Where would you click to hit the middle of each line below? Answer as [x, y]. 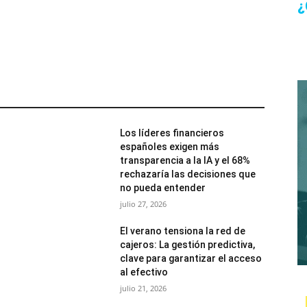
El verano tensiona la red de [183, 231]
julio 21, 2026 [144, 288]
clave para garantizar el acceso [191, 258]
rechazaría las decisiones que [188, 174]
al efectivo [144, 272]
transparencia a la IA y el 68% [185, 160]
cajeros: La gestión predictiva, [188, 245]
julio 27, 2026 [144, 204]
